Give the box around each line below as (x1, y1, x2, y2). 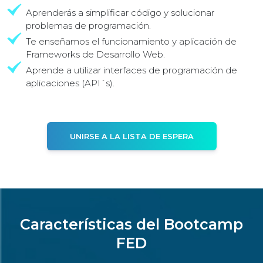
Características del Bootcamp (20, 215, 243, 233)
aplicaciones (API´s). (26, 77, 114, 89)
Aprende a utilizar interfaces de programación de (26, 64, 237, 76)
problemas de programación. (26, 19, 151, 31)
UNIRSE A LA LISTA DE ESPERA (69, 131, 194, 141)
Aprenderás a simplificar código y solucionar (26, 6, 214, 18)
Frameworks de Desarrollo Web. (26, 48, 165, 60)
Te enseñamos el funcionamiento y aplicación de (26, 35, 237, 47)
